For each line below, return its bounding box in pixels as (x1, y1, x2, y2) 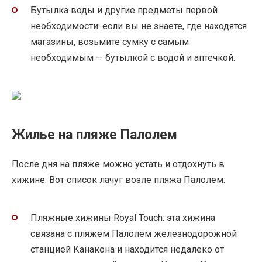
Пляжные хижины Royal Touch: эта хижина (30, 212, 215, 224)
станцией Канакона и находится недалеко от (30, 244, 224, 256)
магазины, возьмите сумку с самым (30, 36, 189, 47)
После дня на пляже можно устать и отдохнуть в (12, 158, 225, 170)
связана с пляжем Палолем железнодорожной (30, 228, 237, 240)
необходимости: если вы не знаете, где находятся (30, 20, 247, 32)
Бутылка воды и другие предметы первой (30, 4, 218, 16)
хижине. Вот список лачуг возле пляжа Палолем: (12, 174, 225, 185)
